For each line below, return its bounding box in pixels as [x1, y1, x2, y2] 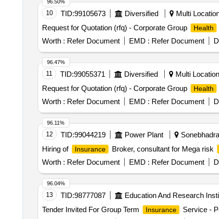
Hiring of [42, 145, 70, 153]
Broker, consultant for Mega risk [109, 145, 216, 153]
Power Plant [124, 131, 163, 139]
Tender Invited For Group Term [42, 205, 141, 214]
